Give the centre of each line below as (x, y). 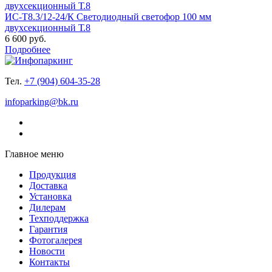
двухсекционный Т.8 (48, 27)
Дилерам (47, 207)
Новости (47, 251)
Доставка (48, 185)
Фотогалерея (56, 240)
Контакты (49, 262)
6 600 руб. (25, 38)
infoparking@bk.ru (42, 101)
